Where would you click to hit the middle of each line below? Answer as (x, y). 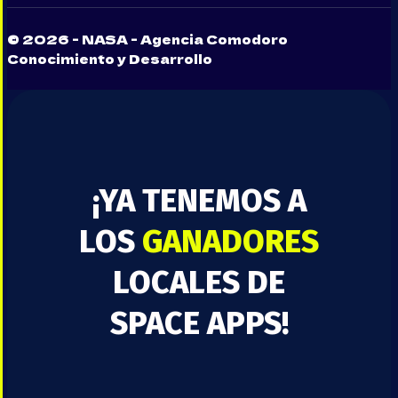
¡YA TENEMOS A (199, 201)
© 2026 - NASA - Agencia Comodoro (147, 40)
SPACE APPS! (199, 324)
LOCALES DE (199, 283)
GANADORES (231, 242)
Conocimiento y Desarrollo (110, 59)
